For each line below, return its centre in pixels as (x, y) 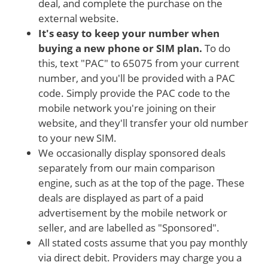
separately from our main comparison (127, 167)
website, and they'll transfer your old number (143, 123)
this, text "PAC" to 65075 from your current (139, 63)
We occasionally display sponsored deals (132, 153)
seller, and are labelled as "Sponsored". (129, 227)
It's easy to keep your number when (129, 33)
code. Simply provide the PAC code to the (134, 93)
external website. (79, 18)
